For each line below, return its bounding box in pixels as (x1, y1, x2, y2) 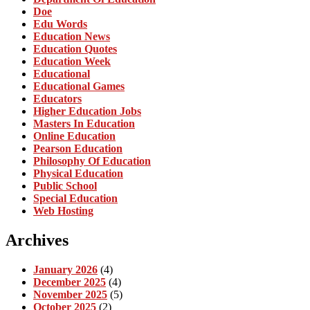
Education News (33, 30, 110, 42)
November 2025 (33, 288, 107, 300)
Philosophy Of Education (33, 154, 151, 167)
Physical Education (33, 167, 123, 179)
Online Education (33, 129, 116, 142)
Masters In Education (33, 117, 135, 129)
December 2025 (33, 275, 106, 288)
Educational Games (33, 80, 125, 92)
